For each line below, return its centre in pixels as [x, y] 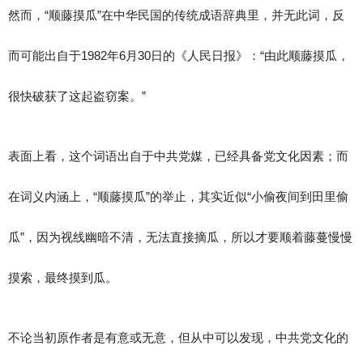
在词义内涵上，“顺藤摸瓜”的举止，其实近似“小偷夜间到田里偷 [178, 196]
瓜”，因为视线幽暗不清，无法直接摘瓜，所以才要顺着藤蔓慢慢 [180, 237]
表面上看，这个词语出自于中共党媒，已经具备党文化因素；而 [178, 156]
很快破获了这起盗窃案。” [77, 96]
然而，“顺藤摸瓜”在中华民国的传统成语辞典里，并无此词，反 [176, 15]
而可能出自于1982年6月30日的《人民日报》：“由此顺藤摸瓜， [179, 56]
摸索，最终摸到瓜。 [63, 278]
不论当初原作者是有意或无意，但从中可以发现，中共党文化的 [178, 337]
